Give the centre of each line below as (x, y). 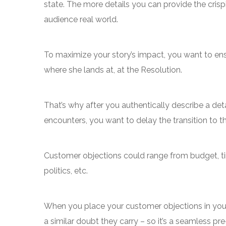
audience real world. (81, 19)
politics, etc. (66, 171)
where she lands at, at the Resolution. (113, 70)
